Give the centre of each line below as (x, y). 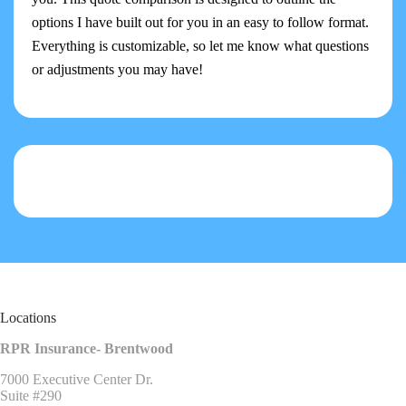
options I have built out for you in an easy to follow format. (200, 23)
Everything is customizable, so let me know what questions (200, 46)
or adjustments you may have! (117, 70)
